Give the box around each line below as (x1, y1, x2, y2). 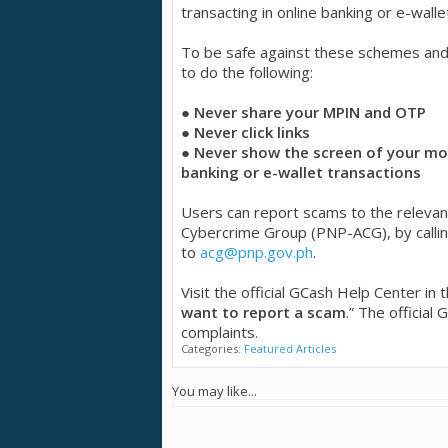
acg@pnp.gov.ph (200, 241, 313, 262)
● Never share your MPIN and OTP (181, 101, 426, 122)
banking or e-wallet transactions (181, 161, 421, 182)
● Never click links (181, 121, 310, 142)
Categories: (181, 340, 241, 356)
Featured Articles (244, 340, 336, 356)
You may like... (172, 381, 257, 400)
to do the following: (181, 61, 313, 82)
